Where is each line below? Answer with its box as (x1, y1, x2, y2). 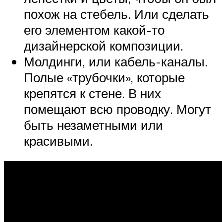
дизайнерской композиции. (24, 37, 183, 54)
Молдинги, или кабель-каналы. (24, 53, 208, 69)
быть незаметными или (24, 116, 163, 133)
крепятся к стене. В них (24, 85, 161, 101)
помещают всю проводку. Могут (24, 101, 211, 117)
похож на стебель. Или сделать (24, 5, 209, 22)
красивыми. (24, 132, 93, 149)
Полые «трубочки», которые (24, 69, 185, 85)
